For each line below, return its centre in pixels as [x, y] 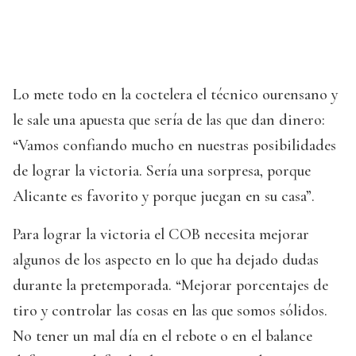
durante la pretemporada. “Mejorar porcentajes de [170, 286]
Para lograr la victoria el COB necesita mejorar [161, 235]
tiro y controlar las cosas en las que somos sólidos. [170, 311]
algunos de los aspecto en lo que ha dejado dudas [166, 260]
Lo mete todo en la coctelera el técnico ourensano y [175, 95]
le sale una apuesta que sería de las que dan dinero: [169, 120]
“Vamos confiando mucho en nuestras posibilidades [174, 146]
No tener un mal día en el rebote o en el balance [163, 337]
